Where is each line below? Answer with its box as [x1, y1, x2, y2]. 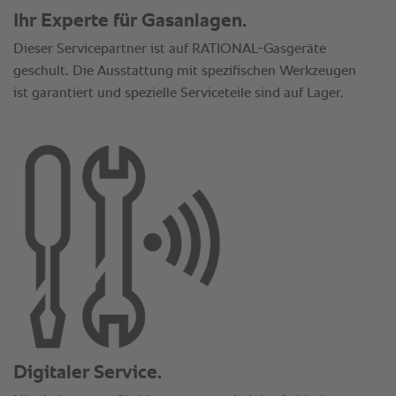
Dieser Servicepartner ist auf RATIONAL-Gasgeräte [13, 42, 326, 57]
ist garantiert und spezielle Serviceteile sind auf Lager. [13, 87, 344, 102]
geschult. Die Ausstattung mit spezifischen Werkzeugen [13, 65, 356, 80]
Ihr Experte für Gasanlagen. [13, 11, 247, 32]
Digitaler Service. [13, 362, 162, 383]
